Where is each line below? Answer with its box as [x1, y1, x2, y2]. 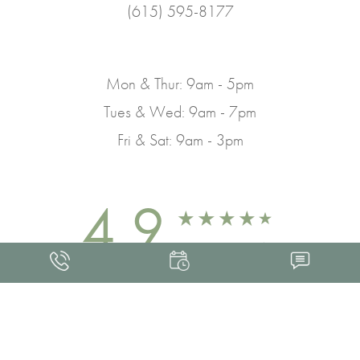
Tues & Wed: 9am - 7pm [104, 101, 256, 123]
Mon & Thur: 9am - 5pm [106, 73, 254, 95]
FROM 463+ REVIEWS [181, 239, 276, 252]
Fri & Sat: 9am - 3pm [117, 129, 243, 151]
